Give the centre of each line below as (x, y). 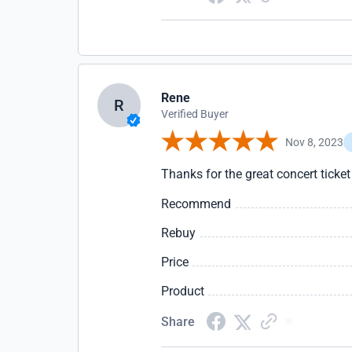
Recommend (196, 204)
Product (183, 291)
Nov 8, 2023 (315, 142)
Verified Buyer (195, 114)
